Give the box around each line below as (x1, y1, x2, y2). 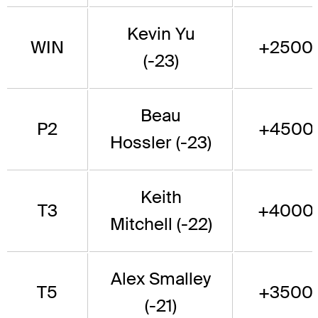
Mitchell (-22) (109, 212, 212, 235)
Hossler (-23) (110, 131, 212, 153)
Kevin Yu (126, 22, 195, 45)
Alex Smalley (111, 267, 211, 290)
